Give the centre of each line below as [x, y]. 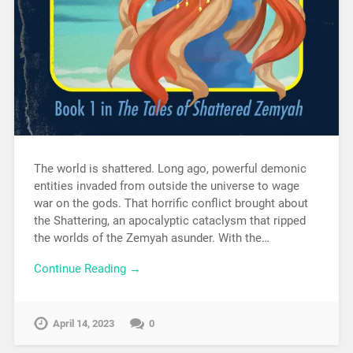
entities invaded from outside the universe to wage [166, 186]
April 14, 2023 [83, 323]
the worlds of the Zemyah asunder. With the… [151, 238]
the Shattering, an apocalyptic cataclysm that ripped [169, 220]
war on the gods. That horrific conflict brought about [171, 203]
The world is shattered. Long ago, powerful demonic [170, 168]
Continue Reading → [87, 268]
